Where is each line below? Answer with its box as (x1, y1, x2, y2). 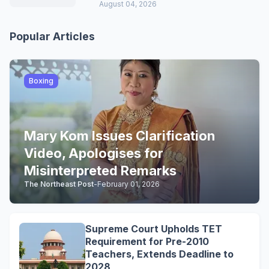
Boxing (29, 76, 53, 85)
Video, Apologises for (24, 145, 163, 161)
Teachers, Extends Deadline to (85, 247, 234, 260)
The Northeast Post (24, 179, 94, 189)
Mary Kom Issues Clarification (24, 127, 215, 144)
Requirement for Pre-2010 (85, 235, 209, 247)
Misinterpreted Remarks (24, 162, 177, 178)
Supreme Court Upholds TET (85, 222, 222, 235)
